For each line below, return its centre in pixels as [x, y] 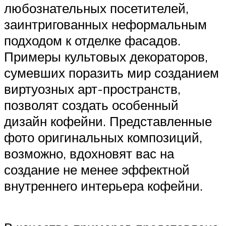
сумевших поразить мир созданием [111, 72]
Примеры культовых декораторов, [106, 56]
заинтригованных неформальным [105, 24]
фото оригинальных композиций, [103, 137]
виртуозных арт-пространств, [92, 89]
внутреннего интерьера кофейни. [103, 185]
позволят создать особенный [91, 105]
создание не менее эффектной [97, 169]
